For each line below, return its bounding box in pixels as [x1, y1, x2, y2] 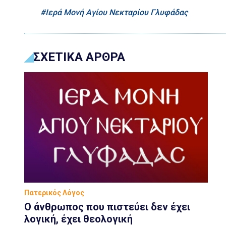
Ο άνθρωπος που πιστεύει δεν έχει [24, 200, 190, 213]
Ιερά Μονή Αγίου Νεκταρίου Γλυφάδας [45, 8, 188, 18]
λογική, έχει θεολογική [24, 212, 133, 225]
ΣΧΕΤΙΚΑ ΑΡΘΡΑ [33, 50, 125, 65]
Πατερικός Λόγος [24, 188, 84, 197]
